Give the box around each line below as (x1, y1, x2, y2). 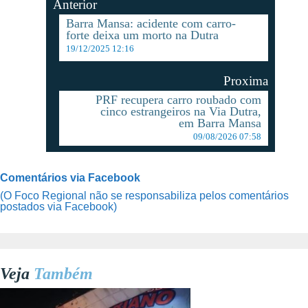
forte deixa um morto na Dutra (66, 28, 219, 43)
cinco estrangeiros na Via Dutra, (100, 104, 262, 118)
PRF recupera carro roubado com (96, 92, 262, 107)
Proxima (223, 73, 269, 88)
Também (34, 265, 93, 283)
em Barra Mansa (179, 115, 262, 130)
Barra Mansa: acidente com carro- (66, 16, 236, 31)
